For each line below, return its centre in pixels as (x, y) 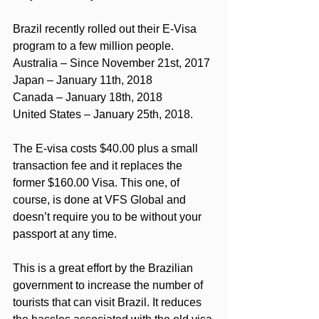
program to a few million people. (93, 46)
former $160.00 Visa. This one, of (98, 183)
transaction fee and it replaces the (99, 166)
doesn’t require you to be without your (109, 217)
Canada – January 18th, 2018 (88, 98)
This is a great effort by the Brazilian (104, 268)
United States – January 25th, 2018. (103, 115)
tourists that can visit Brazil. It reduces (109, 303)
